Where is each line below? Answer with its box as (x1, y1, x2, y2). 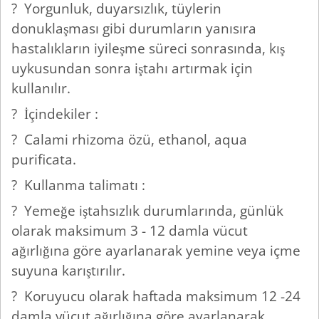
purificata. (11, 150, 80, 169)
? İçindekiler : (11, 104, 102, 124)
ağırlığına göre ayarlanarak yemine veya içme (11, 241, 300, 261)
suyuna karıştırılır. (11, 261, 129, 281)
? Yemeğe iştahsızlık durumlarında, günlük (11, 201, 283, 221)
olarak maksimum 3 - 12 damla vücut (11, 221, 248, 241)
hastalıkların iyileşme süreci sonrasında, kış (11, 38, 285, 58)
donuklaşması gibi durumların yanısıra (11, 19, 256, 38)
